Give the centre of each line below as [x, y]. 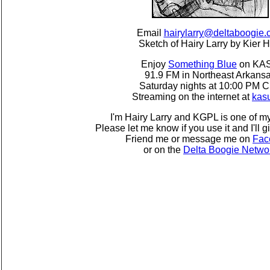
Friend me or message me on [189, 139]
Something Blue [202, 64]
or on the [163, 150]
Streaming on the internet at [192, 97]
